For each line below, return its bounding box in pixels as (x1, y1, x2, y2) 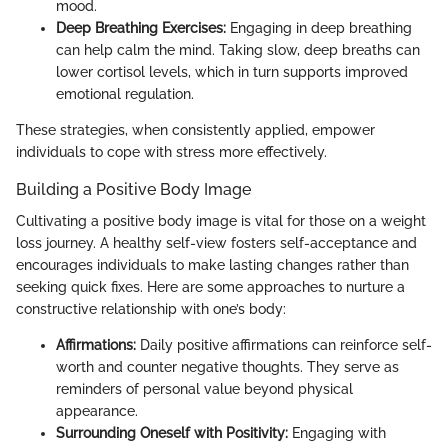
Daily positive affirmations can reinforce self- (136, 337, 432, 354)
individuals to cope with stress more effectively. (16, 144, 327, 160)
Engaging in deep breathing (226, 20, 412, 36)
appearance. (56, 403, 138, 420)
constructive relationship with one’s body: (16, 301, 286, 318)
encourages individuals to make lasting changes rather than (16, 257, 409, 274)
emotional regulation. (56, 86, 194, 102)
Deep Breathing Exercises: (56, 20, 226, 36)
